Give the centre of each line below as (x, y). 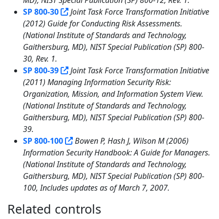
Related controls (56, 208)
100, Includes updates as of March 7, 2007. (96, 187)
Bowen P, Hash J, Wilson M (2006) (132, 141)
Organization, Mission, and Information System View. (113, 94)
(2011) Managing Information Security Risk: (97, 82)
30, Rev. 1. (40, 58)
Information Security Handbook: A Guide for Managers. (117, 152)
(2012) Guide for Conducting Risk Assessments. (103, 23)
